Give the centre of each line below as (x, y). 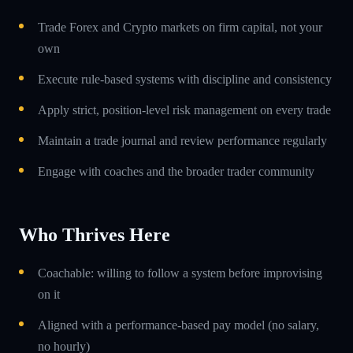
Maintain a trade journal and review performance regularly (182, 140)
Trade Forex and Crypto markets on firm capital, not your (180, 27)
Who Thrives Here (95, 234)
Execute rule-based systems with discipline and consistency (185, 79)
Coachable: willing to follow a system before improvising (180, 273)
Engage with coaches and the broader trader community (176, 171)
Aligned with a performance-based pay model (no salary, (178, 325)
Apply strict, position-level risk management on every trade (184, 110)
